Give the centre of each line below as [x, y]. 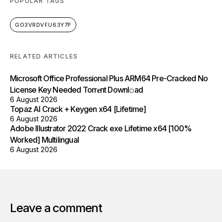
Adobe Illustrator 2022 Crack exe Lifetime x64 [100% [101, 128]
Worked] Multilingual [44, 140]
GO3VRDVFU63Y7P [43, 25]
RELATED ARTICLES [44, 56]
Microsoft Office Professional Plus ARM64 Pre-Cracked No [109, 78]
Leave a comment [56, 208]
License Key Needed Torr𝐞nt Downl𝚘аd [76, 90]
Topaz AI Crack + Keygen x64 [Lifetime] [78, 109]
